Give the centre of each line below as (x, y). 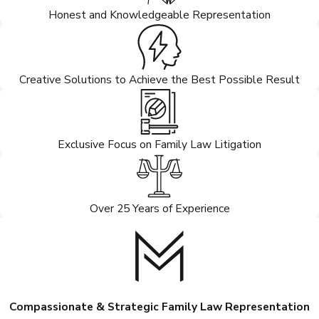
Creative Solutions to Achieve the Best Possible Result (159, 79)
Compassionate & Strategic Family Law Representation (159, 307)
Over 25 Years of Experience (159, 209)
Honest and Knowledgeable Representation (159, 14)
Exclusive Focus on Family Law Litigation (159, 144)
